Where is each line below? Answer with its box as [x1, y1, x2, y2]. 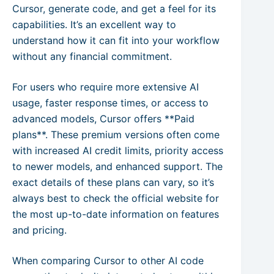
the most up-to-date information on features [12, 208, 219, 221]
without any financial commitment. [12, 50, 172, 63]
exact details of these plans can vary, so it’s [12, 176, 214, 189]
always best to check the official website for [12, 192, 219, 205]
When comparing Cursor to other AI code [12, 254, 204, 267]
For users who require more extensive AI [12, 81, 199, 94]
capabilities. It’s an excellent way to [12, 18, 176, 31]
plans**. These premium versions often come [12, 128, 220, 141]
